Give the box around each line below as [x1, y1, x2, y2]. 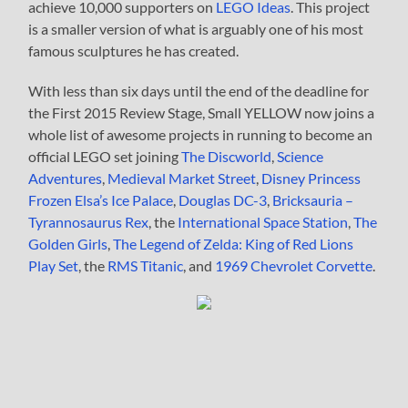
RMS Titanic [107, 256, 184, 274]
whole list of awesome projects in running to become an [28, 125, 373, 143]
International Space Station [178, 212, 349, 230]
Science [277, 147, 324, 165]
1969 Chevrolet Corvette [215, 256, 373, 274]
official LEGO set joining [28, 147, 182, 165]
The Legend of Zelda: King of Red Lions [113, 234, 354, 252]
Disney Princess [261, 168, 362, 187]
